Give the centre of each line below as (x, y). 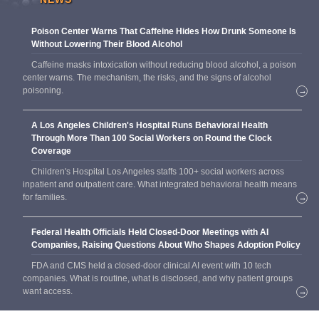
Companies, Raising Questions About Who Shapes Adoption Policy (166, 245)
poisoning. (43, 91)
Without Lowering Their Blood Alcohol (107, 45)
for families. (45, 198)
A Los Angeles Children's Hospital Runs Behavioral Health (150, 126)
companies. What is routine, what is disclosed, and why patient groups (158, 279)
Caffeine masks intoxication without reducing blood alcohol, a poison (164, 65)
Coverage (51, 151)
